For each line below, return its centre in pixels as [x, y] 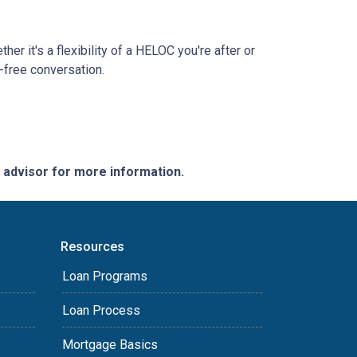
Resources [92, 246]
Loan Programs [105, 276]
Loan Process [101, 310]
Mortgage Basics [110, 344]
